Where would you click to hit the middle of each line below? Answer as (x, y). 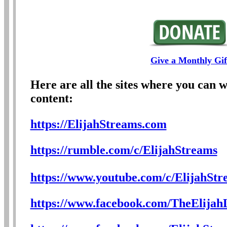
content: (51, 99)
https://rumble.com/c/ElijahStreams (124, 150)
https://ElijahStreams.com (98, 124)
